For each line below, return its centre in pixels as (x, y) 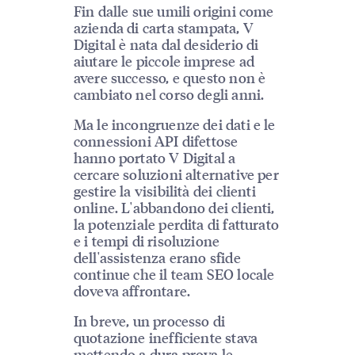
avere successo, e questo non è (170, 78)
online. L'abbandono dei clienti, (174, 208)
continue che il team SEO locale (174, 274)
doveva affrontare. (132, 291)
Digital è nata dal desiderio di (166, 44)
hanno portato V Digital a (155, 158)
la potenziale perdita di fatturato (176, 224)
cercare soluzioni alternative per (176, 174)
